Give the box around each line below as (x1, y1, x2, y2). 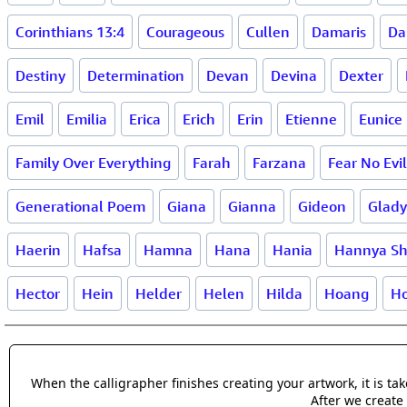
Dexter (339, 66, 383, 84)
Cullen (246, 23, 290, 41)
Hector (15, 284, 60, 303)
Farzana (253, 154, 306, 172)
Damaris (312, 23, 366, 41)
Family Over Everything (15, 154, 171, 172)
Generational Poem (15, 197, 145, 215)
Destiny (15, 66, 65, 84)
